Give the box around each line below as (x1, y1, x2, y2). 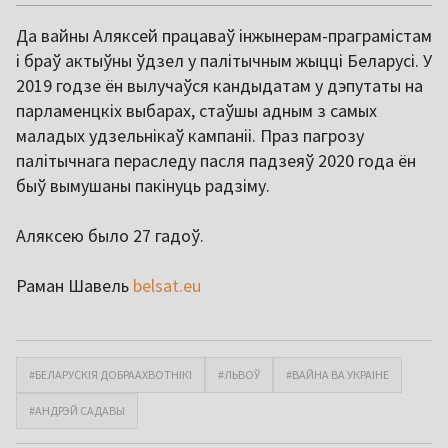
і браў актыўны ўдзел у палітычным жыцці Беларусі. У (16, 48, 432, 72)
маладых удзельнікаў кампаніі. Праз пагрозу (16, 123, 364, 147)
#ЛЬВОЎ (218, 366, 260, 382)
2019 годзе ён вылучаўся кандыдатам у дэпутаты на (16, 73, 423, 97)
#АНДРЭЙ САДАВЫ (29, 402, 125, 418)
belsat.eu (133, 273, 201, 297)
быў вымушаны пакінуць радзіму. (16, 173, 270, 197)
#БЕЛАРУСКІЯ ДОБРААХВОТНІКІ (29, 366, 192, 382)
